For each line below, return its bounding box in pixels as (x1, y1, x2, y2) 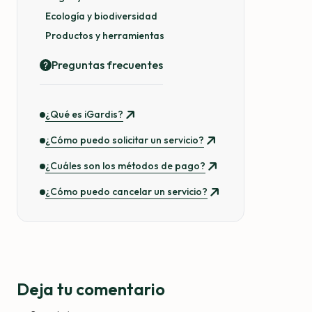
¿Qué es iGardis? (45, 108, 123, 121)
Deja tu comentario (17, 279, 165, 300)
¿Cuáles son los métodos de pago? (45, 159, 205, 173)
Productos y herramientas (45, 29, 164, 42)
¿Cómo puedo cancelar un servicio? (45, 185, 208, 198)
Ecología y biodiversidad (45, 10, 157, 23)
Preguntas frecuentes (52, 58, 163, 72)
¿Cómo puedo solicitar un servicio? (45, 134, 204, 147)
